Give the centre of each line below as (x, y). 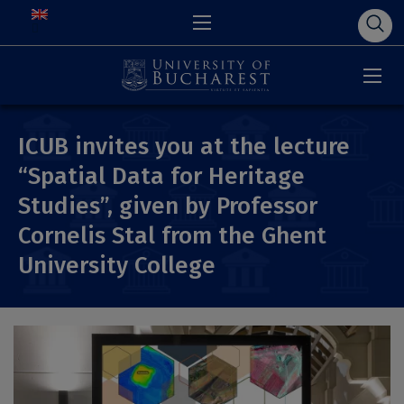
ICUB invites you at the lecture (184, 147)
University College (117, 266)
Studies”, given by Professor (168, 206)
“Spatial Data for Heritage (161, 176)
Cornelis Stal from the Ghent (172, 236)
